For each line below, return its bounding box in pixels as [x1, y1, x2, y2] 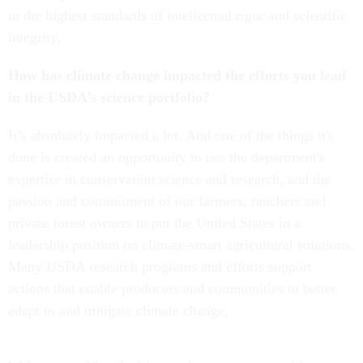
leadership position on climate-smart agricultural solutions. [8, 237, 354, 254]
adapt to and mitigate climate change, [8, 302, 233, 319]
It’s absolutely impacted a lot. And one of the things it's [8, 127, 334, 144]
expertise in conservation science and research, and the [8, 171, 331, 188]
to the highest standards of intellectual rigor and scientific [8, 7, 347, 24]
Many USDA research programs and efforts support [8, 258, 312, 275]
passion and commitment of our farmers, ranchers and [8, 193, 326, 210]
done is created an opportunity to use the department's [8, 149, 325, 166]
